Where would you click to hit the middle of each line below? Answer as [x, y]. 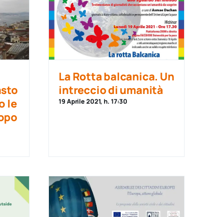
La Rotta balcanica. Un [116, 77]
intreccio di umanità [111, 90]
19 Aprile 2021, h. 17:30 [93, 101]
